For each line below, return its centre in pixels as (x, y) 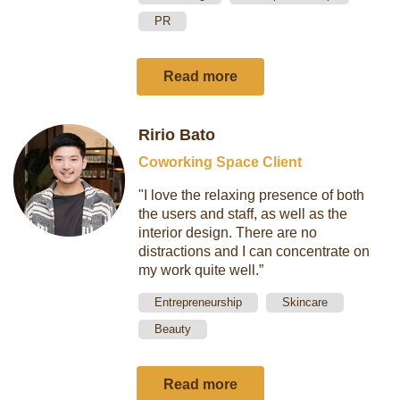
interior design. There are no (228, 233)
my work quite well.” (201, 270)
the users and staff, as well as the (243, 214)
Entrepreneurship (199, 302)
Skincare (305, 302)
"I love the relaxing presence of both (252, 195)
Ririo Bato (177, 135)
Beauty (173, 329)
